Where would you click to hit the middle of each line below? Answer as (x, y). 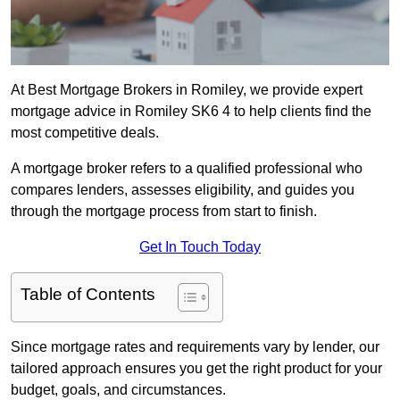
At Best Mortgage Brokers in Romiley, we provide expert (187, 90)
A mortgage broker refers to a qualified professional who (187, 169)
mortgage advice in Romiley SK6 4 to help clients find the (191, 112)
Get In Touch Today (200, 247)
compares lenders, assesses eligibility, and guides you (183, 190)
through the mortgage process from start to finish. (164, 212)
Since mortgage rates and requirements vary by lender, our (195, 347)
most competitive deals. (85, 133)
